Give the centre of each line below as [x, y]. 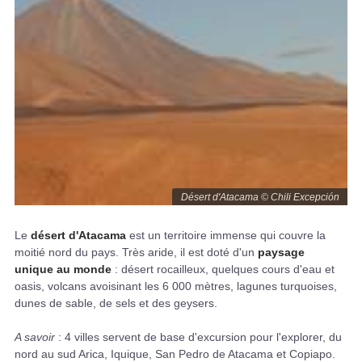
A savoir [35, 337]
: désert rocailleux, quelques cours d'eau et [225, 269]
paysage [281, 252]
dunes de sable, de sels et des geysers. [116, 303]
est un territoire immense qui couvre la [226, 235]
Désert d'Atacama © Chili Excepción [260, 197]
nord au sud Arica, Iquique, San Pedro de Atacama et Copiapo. [175, 354]
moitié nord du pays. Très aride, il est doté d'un [136, 252]
